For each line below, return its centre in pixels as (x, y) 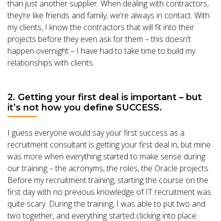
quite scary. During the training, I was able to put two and (106, 204)
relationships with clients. (51, 63)
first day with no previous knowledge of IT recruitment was (109, 192)
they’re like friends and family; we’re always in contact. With (109, 15)
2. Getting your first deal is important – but (105, 97)
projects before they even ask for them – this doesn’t (99, 39)
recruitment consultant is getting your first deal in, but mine (109, 145)
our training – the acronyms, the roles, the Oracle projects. (109, 168)
